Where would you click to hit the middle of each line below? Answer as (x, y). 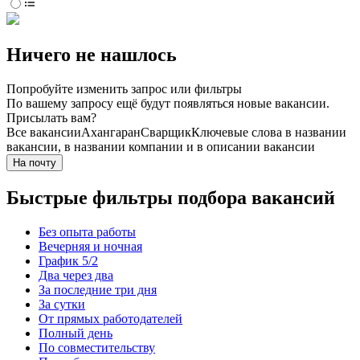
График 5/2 (68, 261)
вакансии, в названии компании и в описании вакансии (161, 147)
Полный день (76, 333)
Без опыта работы (87, 232)
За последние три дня (98, 290)
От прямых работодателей (110, 319)
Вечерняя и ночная (90, 247)
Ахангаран (111, 133)
